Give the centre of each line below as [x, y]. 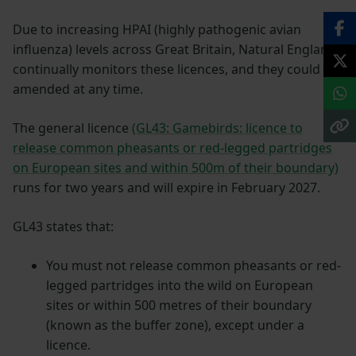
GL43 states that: [63, 226]
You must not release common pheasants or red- [193, 265]
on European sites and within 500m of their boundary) [176, 167]
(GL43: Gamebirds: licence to [217, 128]
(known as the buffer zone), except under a [175, 325]
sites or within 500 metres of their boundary [178, 305]
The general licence [72, 128]
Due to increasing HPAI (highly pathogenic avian [157, 29]
